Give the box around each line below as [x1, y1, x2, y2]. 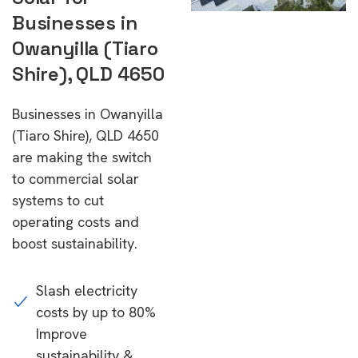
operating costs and [12, 213, 139, 231]
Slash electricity [36, 281, 137, 300]
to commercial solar [12, 169, 139, 188]
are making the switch [12, 148, 152, 166]
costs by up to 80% [36, 303, 156, 321]
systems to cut [12, 191, 104, 209]
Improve [36, 324, 87, 343]
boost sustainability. [12, 234, 137, 253]
